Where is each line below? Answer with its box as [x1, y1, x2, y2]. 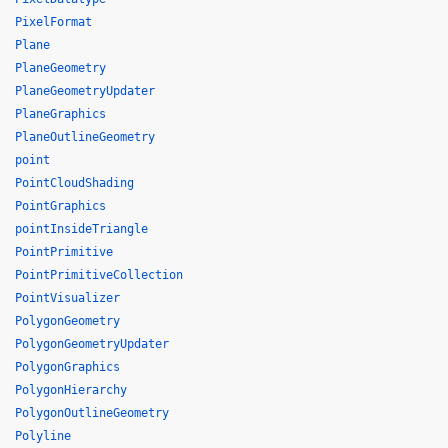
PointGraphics [15, 199, 106, 213]
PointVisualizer [15, 291, 120, 305]
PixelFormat [15, 15, 92, 29]
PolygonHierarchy [15, 383, 127, 397]
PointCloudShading [15, 176, 134, 190]
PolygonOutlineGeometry [15, 406, 169, 420]
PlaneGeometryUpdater [15, 84, 155, 98]
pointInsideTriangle [15, 222, 148, 236]
